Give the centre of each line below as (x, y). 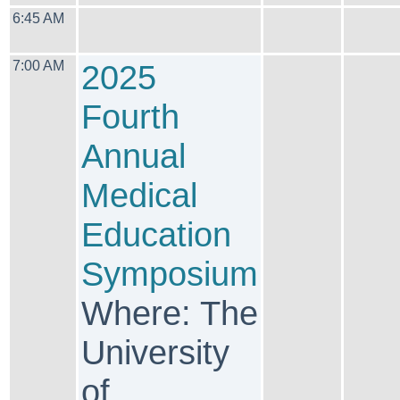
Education (156, 234)
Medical (139, 195)
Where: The (170, 313)
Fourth (130, 117)
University (155, 352)
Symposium (170, 274)
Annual (133, 156)
